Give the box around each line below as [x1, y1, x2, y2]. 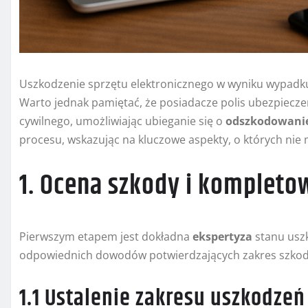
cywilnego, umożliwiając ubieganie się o [19, 113, 225, 129]
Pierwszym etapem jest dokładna [19, 229, 192, 245]
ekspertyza [192, 229, 252, 245]
